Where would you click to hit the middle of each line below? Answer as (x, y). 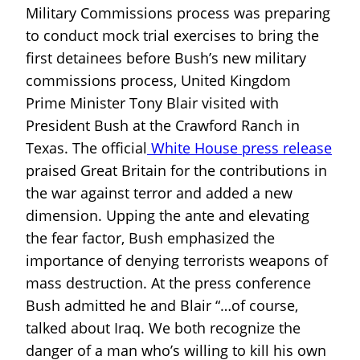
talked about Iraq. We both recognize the (163, 328)
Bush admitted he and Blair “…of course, (162, 306)
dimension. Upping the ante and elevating (168, 216)
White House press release (239, 148)
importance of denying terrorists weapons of (177, 261)
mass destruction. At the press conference (168, 283)
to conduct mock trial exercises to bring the (172, 36)
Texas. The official (86, 148)
